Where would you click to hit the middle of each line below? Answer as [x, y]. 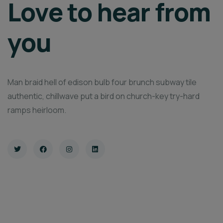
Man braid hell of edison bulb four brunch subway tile [102, 82]
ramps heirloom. [37, 110]
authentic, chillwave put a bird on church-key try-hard [104, 96]
